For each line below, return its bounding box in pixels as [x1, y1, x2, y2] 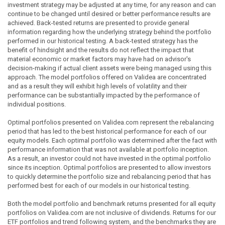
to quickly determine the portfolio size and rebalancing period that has [8, 172, 211, 180]
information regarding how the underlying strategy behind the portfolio [8, 28, 211, 36]
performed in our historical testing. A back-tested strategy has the [8, 37, 198, 45]
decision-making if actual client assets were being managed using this [8, 64, 211, 72]
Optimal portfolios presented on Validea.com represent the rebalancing [8, 118, 214, 126]
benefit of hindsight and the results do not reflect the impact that [8, 46, 194, 54]
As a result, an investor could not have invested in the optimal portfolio [8, 154, 211, 162]
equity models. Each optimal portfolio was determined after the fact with [8, 136, 217, 144]
